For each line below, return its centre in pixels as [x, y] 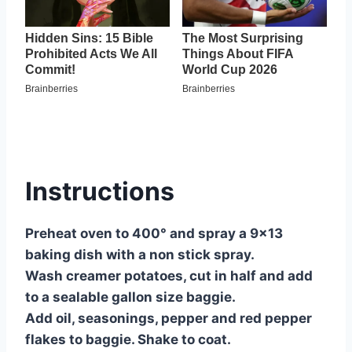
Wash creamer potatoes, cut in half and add [169, 275]
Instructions [100, 191]
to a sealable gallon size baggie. [130, 297]
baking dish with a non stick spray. [140, 254]
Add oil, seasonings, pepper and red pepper [169, 318]
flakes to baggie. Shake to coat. [128, 339]
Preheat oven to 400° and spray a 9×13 [154, 233]
